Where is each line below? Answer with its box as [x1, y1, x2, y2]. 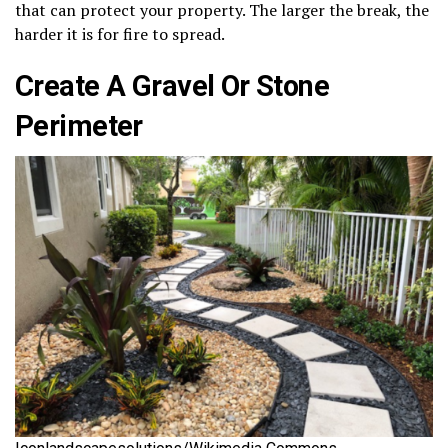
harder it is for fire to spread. [15, 22, 225, 45]
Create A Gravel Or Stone [15, 68, 330, 103]
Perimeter [15, 108, 143, 143]
